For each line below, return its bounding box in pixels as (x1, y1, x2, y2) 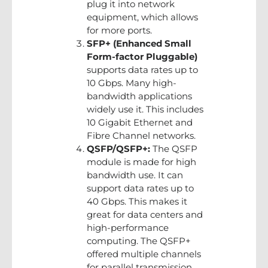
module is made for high (87, 156, 196, 167)
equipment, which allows (87, 11, 198, 23)
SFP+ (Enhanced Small (87, 37, 191, 49)
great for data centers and (87, 208, 203, 220)
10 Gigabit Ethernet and (87, 116, 193, 128)
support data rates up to (87, 182, 194, 194)
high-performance (87, 221, 169, 233)
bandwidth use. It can (87, 169, 183, 181)
